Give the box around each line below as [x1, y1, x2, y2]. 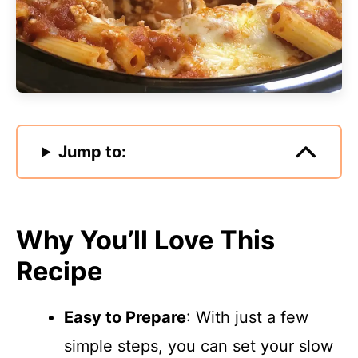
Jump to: [58, 142, 127, 161]
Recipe [16, 256, 102, 287]
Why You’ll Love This [16, 225, 275, 256]
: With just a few [186, 308, 308, 327]
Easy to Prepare [64, 308, 186, 327]
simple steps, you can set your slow [64, 336, 333, 356]
